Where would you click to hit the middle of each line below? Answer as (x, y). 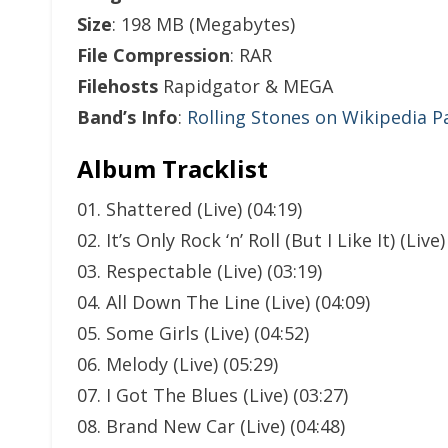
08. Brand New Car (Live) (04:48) (211, 426)
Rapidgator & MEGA (245, 86)
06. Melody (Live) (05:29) (177, 364)
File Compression (153, 55)
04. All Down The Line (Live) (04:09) (223, 302)
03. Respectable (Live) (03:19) (199, 271)
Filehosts (117, 86)
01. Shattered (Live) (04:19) (189, 209)
